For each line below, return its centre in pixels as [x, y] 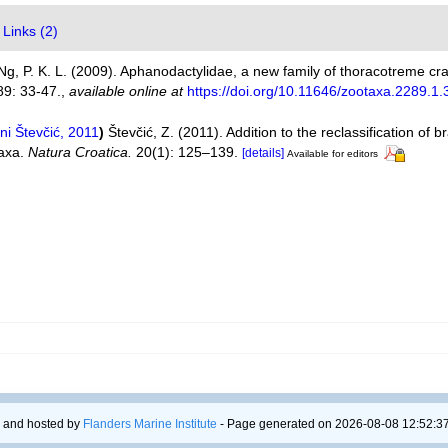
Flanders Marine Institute [150, 423]
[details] [263, 152]
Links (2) [31, 30]
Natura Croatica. [80, 151]
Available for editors [333, 153]
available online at [126, 90]
